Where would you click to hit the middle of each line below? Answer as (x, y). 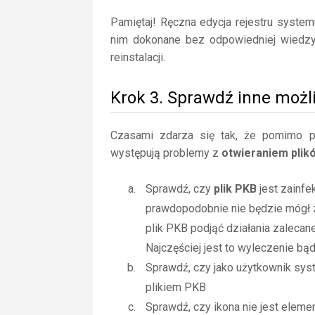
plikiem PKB (176, 287)
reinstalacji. (138, 57)
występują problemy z (166, 153)
